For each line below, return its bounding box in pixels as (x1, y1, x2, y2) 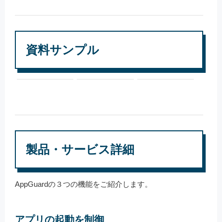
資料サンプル (26, 43, 99, 56)
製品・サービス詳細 (26, 143, 134, 156)
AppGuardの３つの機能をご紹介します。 (15, 180, 152, 188)
